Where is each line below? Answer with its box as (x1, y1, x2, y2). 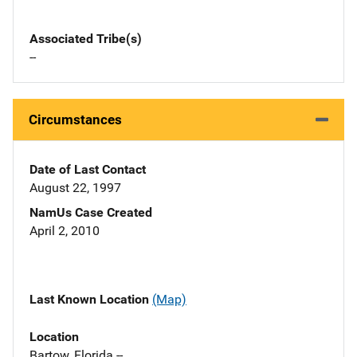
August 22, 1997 (29, 180, 121, 196)
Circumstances (29, 112, 122, 128)
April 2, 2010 (29, 223, 100, 239)
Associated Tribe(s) (29, 31, 142, 47)
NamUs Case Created (29, 205, 152, 221)
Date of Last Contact (29, 162, 146, 178)
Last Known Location (29, 292, 152, 308)
